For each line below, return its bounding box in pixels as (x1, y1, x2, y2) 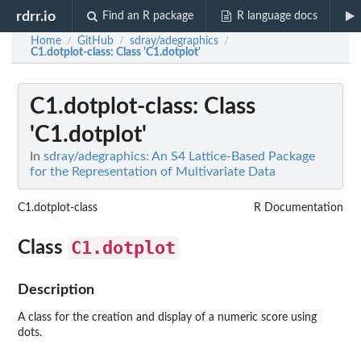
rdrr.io (16, 9, 56, 23)
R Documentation (254, 202, 343, 214)
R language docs (236, 10, 317, 22)
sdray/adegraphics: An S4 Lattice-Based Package (44, 150, 315, 163)
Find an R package (102, 10, 194, 22)
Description (18, 283, 94, 297)
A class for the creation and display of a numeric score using (18, 312, 317, 323)
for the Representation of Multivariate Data (30, 165, 276, 178)
